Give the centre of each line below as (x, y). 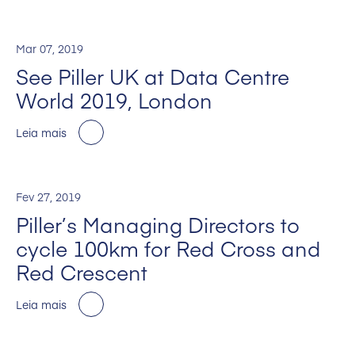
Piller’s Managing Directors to (158, 225)
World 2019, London (114, 100)
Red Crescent (82, 272)
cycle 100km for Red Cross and (168, 248)
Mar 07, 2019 (50, 49)
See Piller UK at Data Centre (153, 76)
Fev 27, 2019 (48, 197)
